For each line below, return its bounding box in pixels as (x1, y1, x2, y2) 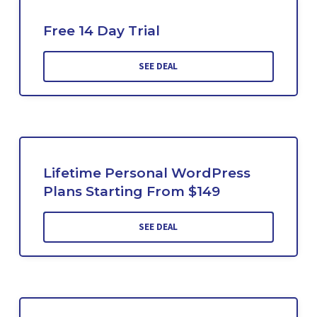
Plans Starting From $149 (42, 183, 220, 200)
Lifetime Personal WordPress (42, 165, 250, 182)
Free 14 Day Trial (42, 23, 160, 40)
